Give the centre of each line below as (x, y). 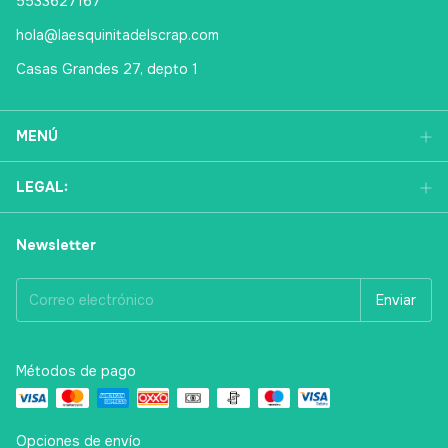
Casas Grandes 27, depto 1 (107, 69)
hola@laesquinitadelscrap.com (117, 35)
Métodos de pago (76, 371)
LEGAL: (42, 187)
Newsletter (56, 245)
